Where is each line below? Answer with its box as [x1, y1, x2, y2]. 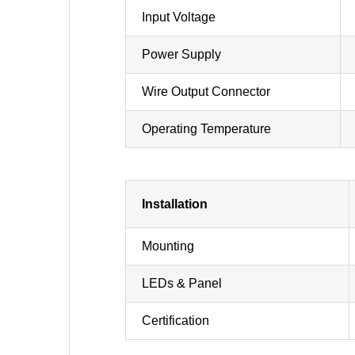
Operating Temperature [141, 122, 271, 136]
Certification [141, 314, 209, 327]
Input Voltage [141, 10, 216, 24]
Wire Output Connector [141, 85, 270, 98]
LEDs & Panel [141, 277, 222, 290]
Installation [141, 197, 208, 211]
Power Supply [141, 48, 221, 61]
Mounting [141, 239, 194, 253]
